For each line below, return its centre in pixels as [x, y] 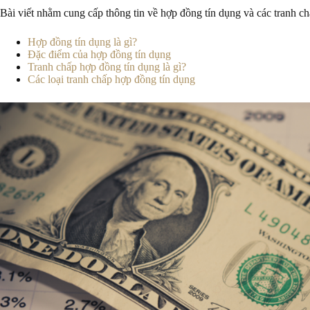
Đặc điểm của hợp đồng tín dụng [99, 54]
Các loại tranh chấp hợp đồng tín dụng [111, 79]
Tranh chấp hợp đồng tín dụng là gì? [107, 67]
